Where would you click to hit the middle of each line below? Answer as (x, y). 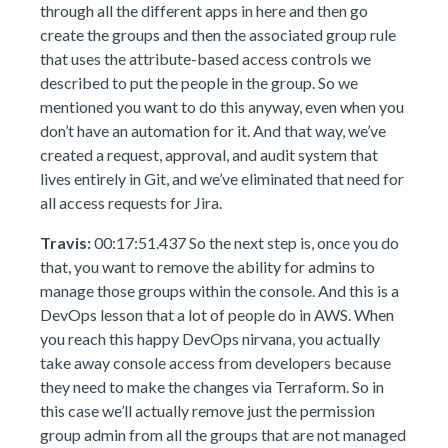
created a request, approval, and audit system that (209, 154)
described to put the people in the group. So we (199, 82)
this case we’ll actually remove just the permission (207, 410)
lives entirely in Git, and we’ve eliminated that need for (222, 178)
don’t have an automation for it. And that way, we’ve (213, 130)
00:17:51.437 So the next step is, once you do (245, 242)
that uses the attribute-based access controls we (205, 58)
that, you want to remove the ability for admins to (207, 266)
